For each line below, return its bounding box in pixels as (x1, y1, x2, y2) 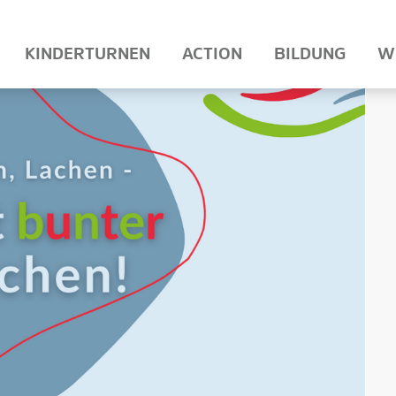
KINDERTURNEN (25, 47, 150, 65)
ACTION (182, 47, 242, 65)
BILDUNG (274, 47, 346, 65)
